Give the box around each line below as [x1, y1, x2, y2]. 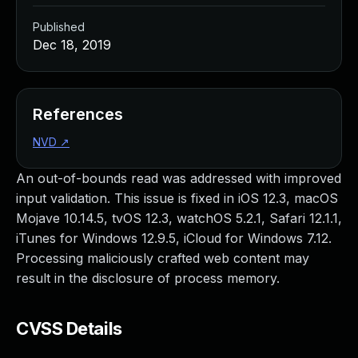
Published [33, 20, 85, 34]
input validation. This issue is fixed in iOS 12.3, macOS [16, 190, 338, 206]
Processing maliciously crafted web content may [16, 250, 309, 266]
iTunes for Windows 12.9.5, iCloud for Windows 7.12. [16, 230, 332, 246]
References [33, 105, 123, 124]
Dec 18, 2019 [33, 37, 111, 53]
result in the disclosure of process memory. [16, 270, 280, 286]
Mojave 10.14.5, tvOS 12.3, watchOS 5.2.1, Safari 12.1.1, [16, 210, 342, 226]
